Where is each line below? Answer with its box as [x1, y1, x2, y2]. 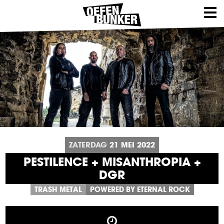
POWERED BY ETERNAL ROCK [89, 184, 190, 194]
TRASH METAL [34, 184, 82, 194]
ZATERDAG [69, 139, 107, 149]
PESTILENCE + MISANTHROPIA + [23, 154, 201, 169]
